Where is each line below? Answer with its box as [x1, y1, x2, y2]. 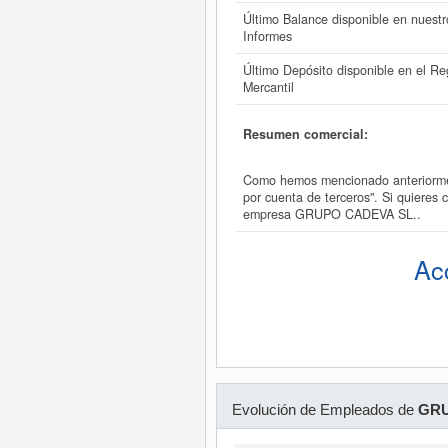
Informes [242, 27, 292, 45]
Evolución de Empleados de [231, 401, 418, 418]
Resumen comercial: [242, 124, 368, 143]
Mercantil [242, 78, 294, 96]
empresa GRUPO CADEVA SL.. [242, 205, 421, 224]
